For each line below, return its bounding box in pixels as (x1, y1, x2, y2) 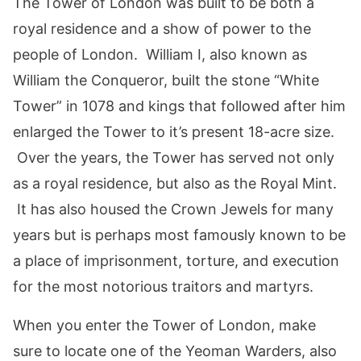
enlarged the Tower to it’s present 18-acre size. (13, 122, 334, 140)
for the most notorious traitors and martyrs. (13, 277, 313, 295)
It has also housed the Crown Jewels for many (13, 200, 334, 218)
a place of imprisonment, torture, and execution (13, 251, 339, 269)
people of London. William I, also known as (13, 45, 307, 63)
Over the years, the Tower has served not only (13, 148, 334, 166)
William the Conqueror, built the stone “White (13, 71, 319, 89)
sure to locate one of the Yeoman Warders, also (13, 342, 337, 359)
